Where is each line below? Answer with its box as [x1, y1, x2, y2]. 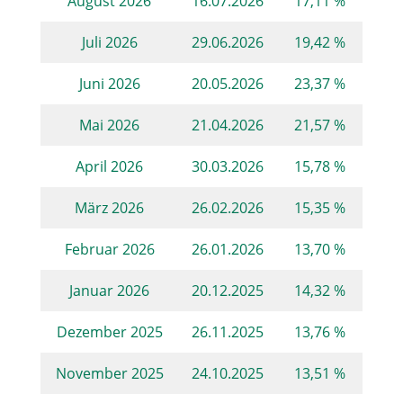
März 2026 [75, 196, 145, 218]
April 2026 [76, 155, 144, 176]
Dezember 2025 [56, 320, 163, 342]
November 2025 [55, 362, 164, 383]
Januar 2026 [69, 279, 150, 300]
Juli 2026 [81, 31, 138, 52]
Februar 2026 [64, 237, 155, 259]
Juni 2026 [78, 72, 140, 94]
